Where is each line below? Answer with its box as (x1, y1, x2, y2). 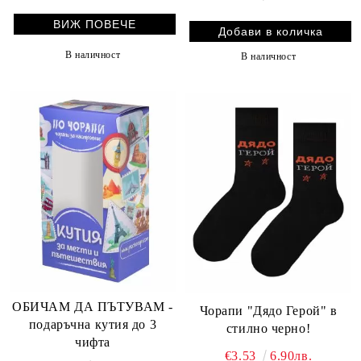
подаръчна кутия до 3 (28, 317, 157, 332)
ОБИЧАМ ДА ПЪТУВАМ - (12, 300, 173, 314)
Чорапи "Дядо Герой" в (199, 303, 338, 317)
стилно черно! (226, 321, 311, 335)
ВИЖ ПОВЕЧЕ (53, 18, 136, 31)
